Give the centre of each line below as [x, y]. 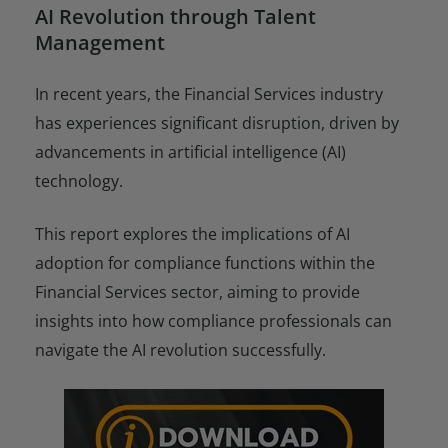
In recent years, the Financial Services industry [209, 93]
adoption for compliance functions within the [205, 262]
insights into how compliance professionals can [213, 320]
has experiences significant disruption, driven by [217, 122]
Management [100, 42]
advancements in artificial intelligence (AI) [190, 151]
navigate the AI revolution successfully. [180, 349]
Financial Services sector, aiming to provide [197, 291]
